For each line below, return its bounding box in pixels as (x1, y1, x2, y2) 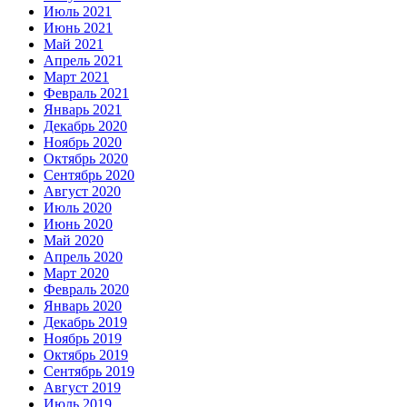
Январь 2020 (44, 297, 122, 313)
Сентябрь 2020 (44, 166, 134, 183)
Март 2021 (44, 68, 109, 84)
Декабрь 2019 (44, 313, 127, 330)
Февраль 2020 (44, 281, 129, 297)
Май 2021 (44, 35, 104, 52)
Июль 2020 (44, 199, 112, 215)
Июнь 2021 (44, 19, 113, 35)
